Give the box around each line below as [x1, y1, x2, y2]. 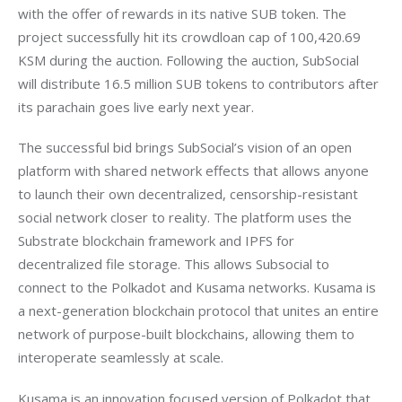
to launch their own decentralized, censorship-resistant [18, 185, 362, 204]
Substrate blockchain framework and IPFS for [18, 232, 298, 250]
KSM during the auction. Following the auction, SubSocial [18, 50, 363, 69]
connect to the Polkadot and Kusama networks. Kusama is [18, 278, 380, 297]
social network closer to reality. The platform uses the [18, 208, 355, 227]
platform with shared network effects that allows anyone [18, 162, 372, 180]
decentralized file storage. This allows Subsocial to [18, 255, 333, 274]
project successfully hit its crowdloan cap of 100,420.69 [18, 27, 364, 46]
